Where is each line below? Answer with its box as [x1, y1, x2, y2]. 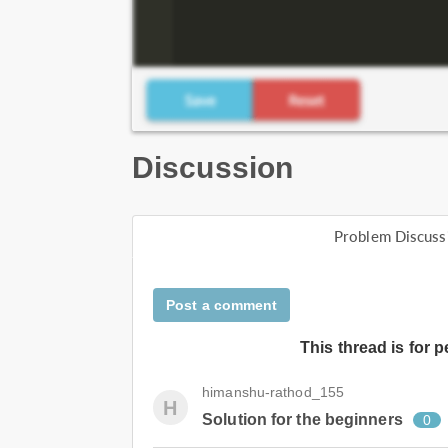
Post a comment [166, 296, 278, 313]
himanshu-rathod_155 [202, 383, 345, 400]
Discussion [132, 150, 293, 184]
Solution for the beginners [202, 410, 403, 428]
